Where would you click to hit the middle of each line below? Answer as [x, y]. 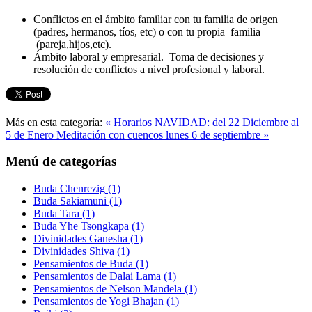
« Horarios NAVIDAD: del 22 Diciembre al [202, 122]
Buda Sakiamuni [70, 201]
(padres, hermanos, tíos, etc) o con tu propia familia [147, 31]
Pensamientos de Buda [83, 264]
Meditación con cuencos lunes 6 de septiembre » [163, 134]
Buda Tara [56, 214]
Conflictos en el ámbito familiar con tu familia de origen [156, 19]
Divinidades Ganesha [80, 239]
